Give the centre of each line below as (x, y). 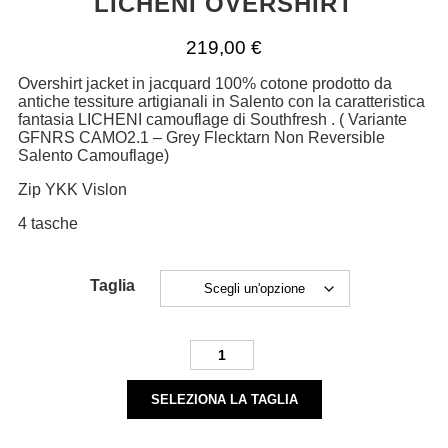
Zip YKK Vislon (72, 190)
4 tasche (47, 224)
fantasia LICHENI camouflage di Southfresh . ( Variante (212, 120)
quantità (218, 398)
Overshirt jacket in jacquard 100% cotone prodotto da (204, 84)
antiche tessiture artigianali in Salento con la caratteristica (221, 102)
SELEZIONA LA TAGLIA (224, 400)
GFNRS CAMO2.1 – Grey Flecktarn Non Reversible (201, 138)
